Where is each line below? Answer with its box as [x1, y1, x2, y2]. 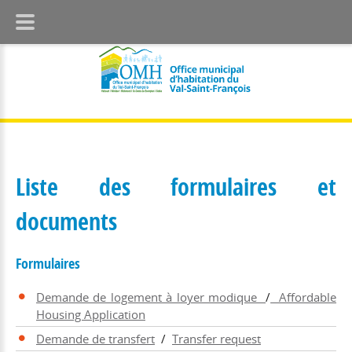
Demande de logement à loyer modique [36, 288, 266, 305]
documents [16, 204, 117, 237]
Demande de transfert [36, 330, 155, 346]
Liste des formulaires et [16, 170, 336, 203]
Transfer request [172, 330, 261, 346]
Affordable [270, 288, 337, 305]
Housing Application [36, 306, 145, 322]
